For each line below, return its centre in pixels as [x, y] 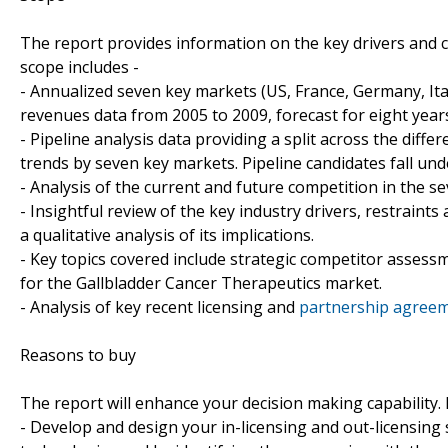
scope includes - [79, 66]
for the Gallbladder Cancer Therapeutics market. [201, 282]
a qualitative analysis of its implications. [167, 234]
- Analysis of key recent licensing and [159, 306]
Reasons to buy [78, 354]
